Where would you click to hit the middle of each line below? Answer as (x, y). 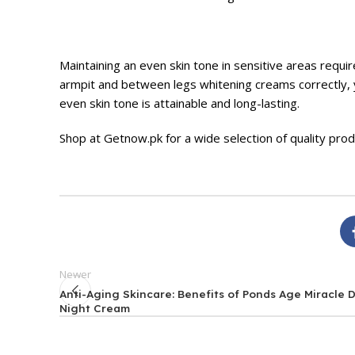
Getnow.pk (135, 137)
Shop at (82, 137)
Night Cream (95, 307)
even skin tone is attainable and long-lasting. (179, 103)
